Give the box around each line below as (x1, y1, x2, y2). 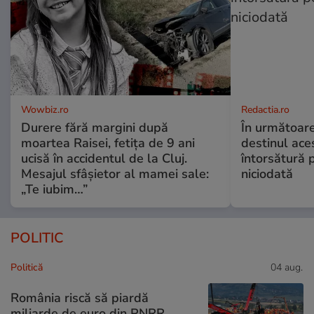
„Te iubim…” (21, 181, 88, 198)
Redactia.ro (240, 103, 289, 117)
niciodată (240, 165, 293, 183)
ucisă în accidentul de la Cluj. (21, 150, 187, 168)
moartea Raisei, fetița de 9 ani (21, 135, 195, 152)
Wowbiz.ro (21, 103, 69, 117)
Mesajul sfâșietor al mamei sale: (21, 165, 209, 183)
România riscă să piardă (11, 289, 149, 306)
